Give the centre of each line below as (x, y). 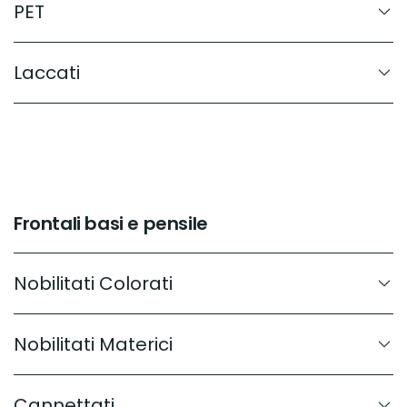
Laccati (47, 72)
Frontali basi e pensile (111, 223)
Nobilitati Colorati (93, 283)
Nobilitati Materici (93, 344)
